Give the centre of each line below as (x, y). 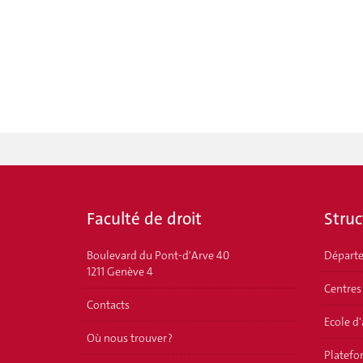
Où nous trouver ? (130, 338)
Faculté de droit (144, 218)
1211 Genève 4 (120, 271)
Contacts (108, 305)
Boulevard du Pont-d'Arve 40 (158, 255)
